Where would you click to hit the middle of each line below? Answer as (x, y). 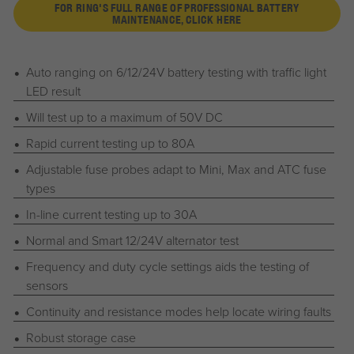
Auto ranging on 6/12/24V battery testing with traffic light (176, 72)
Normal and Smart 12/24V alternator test (132, 241)
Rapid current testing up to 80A (110, 143)
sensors (47, 286)
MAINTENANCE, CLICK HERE (177, 20)
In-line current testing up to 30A (111, 215)
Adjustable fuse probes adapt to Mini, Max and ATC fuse (176, 169)
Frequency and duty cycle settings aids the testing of (167, 267)
